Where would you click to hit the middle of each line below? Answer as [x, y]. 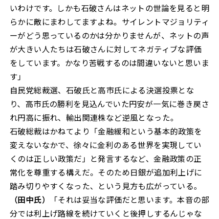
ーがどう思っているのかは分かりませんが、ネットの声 [109, 35]
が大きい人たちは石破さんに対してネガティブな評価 [106, 49]
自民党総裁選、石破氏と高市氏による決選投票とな [102, 90]
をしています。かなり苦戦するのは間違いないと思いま [109, 63]
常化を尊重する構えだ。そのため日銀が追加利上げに [106, 172]
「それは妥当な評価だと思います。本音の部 [130, 200]
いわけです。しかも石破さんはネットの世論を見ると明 [109, 8]
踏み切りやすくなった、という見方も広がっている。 [106, 186]
